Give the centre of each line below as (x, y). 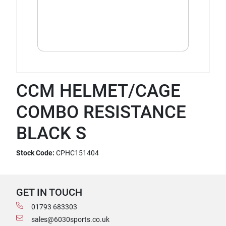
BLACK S (51, 133)
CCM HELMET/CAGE (98, 91)
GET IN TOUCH (49, 192)
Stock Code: (35, 153)
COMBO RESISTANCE (101, 112)
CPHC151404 (77, 153)
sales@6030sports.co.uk (70, 219)
